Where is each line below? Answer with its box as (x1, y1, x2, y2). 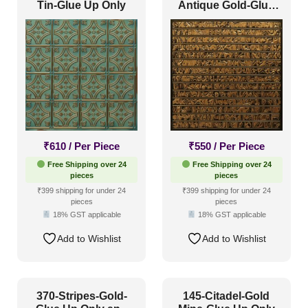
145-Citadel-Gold (183, 289, 270, 302)
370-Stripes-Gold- (36, 289, 127, 302)
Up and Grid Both (181, 12, 272, 24)
